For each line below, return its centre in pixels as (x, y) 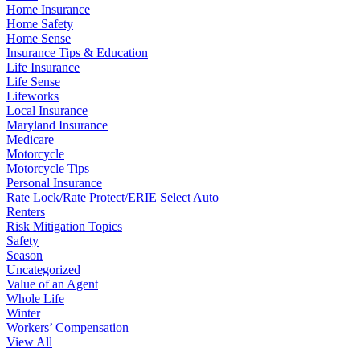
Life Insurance (43, 67)
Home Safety (40, 23)
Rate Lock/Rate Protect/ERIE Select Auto (112, 197)
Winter (23, 313)
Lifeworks (33, 96)
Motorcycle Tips (48, 168)
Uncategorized (43, 269)
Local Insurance (47, 110)
